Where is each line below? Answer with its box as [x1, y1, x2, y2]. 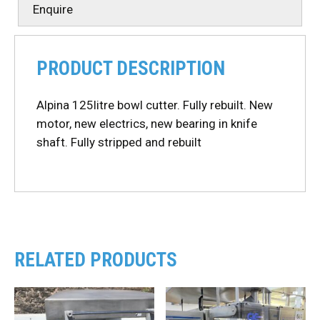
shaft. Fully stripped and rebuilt [36, 134, 201, 149]
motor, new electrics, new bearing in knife [36, 116, 257, 131]
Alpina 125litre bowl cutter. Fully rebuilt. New [36, 97, 273, 112]
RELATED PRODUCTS [14, 249, 177, 272]
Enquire [33, 2, 73, 17]
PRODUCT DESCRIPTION [36, 57, 225, 81]
